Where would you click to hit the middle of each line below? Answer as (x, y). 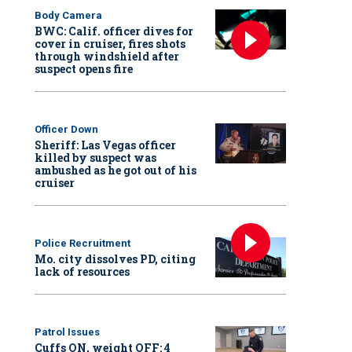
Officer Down (66, 130)
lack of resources (82, 272)
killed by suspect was (95, 158)
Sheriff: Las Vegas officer (105, 145)
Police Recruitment (82, 244)
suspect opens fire (84, 69)
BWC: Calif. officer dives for (114, 31)
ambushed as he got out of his (115, 170)
